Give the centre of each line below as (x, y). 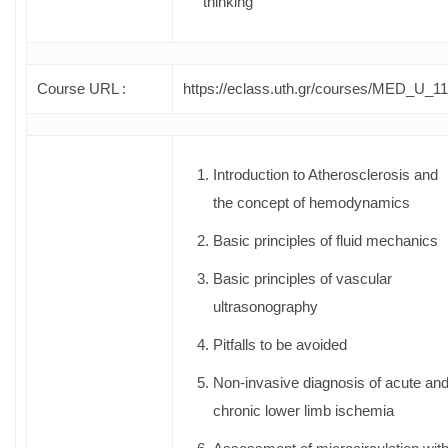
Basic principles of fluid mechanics (325, 240)
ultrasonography (265, 306)
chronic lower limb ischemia (303, 410)
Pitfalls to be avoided (280, 344)
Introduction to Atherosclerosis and (325, 174)
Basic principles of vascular (302, 278)
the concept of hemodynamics (311, 202)
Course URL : (81, 88)
